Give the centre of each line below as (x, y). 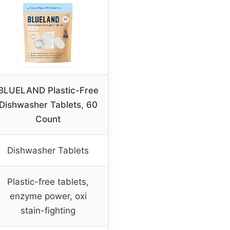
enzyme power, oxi (48, 196)
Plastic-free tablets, (48, 182)
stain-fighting (48, 211)
